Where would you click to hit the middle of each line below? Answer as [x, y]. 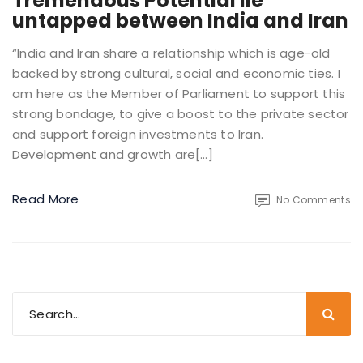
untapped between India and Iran [180, 20]
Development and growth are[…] [113, 154]
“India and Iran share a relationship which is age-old [171, 53]
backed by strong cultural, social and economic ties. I [176, 73]
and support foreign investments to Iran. [138, 134]
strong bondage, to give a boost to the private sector [181, 113]
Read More [46, 199]
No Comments [313, 199]
